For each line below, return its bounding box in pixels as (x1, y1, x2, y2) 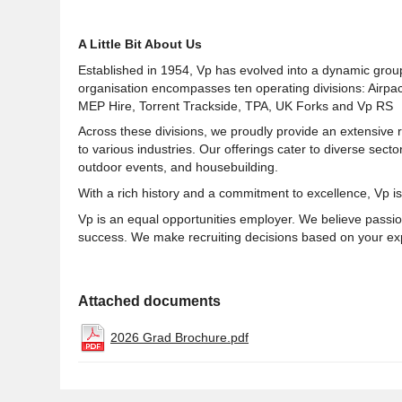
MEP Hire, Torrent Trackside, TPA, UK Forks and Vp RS (78, 98, 393, 113)
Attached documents (78, 292, 221, 309)
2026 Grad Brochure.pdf (110, 329, 249, 345)
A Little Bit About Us (78, 36, 205, 51)
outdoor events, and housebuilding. (78, 160, 278, 175)
